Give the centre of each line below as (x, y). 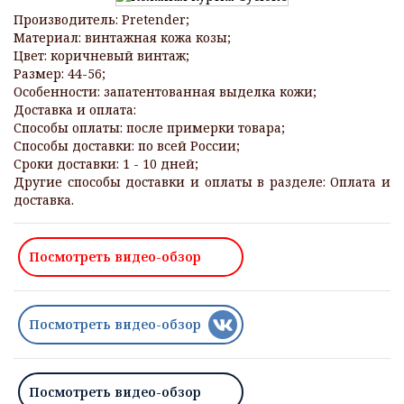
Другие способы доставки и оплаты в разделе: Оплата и (202, 182)
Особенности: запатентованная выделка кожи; (165, 92)
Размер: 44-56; (60, 74)
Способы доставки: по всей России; (127, 146)
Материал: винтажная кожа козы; (122, 38)
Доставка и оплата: (75, 110)
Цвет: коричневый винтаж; (101, 56)
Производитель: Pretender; (101, 20)
